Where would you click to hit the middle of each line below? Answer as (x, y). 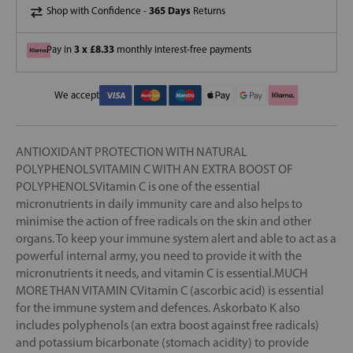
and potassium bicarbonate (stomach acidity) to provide (162, 342)
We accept (77, 95)
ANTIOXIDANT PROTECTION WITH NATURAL (132, 151)
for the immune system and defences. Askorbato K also (158, 307)
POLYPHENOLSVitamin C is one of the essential (138, 186)
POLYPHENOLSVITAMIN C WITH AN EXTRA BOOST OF (154, 169)
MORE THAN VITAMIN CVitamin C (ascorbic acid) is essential (170, 290)
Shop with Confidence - (98, 10)
